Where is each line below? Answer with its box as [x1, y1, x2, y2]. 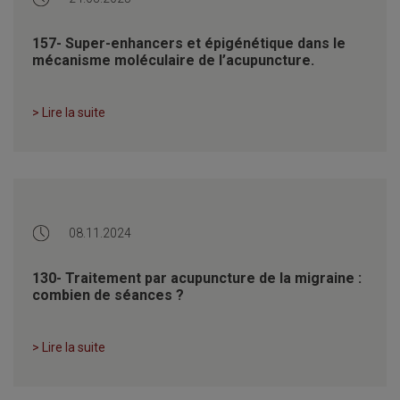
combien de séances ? [32, 286, 184, 304]
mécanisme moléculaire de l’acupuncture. [32, 51, 314, 69]
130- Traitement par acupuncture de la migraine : [32, 269, 362, 287]
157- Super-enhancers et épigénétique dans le [32, 34, 346, 52]
